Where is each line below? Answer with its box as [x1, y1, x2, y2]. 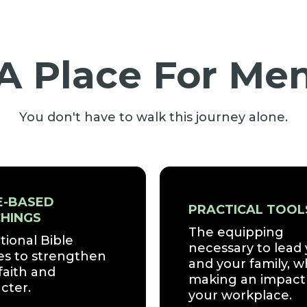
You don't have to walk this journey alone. [19, 109, 288, 125]
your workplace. [188, 288, 293, 304]
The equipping [188, 225, 284, 241]
